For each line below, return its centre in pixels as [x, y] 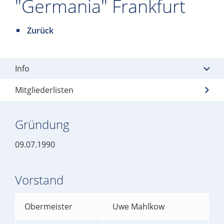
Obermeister [48, 206]
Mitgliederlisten [44, 90]
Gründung [42, 124]
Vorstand [39, 180]
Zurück [40, 30]
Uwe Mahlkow [138, 206]
